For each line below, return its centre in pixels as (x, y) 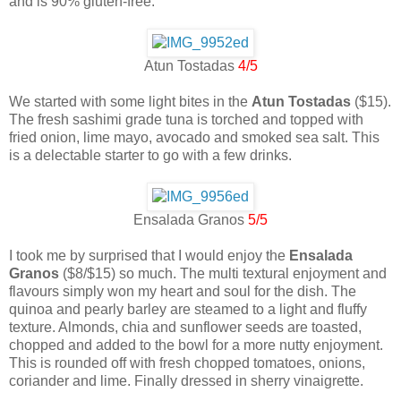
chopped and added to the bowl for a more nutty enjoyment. (196, 346)
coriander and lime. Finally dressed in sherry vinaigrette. (186, 381)
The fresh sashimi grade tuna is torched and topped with (186, 120)
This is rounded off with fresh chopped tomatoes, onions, (187, 363)
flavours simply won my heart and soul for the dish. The (183, 292)
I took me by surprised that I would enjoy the (149, 256)
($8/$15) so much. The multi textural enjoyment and (223, 274)
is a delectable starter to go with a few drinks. (150, 156)
